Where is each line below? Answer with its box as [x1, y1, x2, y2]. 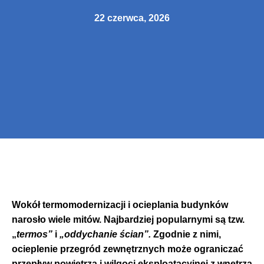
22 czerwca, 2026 [94, 12, 170, 23]
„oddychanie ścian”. [60, 229, 151, 239]
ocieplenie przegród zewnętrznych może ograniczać [12, 243, 243, 254]
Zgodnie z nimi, [151, 229, 221, 239]
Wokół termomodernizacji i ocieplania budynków [12, 199, 228, 210]
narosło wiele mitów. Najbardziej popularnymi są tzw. [12, 214, 245, 225]
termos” [16, 229, 52, 239]
